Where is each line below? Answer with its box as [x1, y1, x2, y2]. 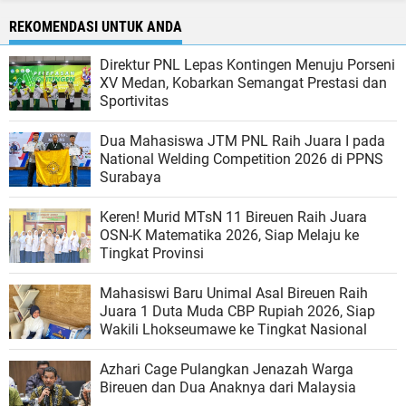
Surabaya [100, 168, 161, 186]
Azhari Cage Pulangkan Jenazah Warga [100, 360, 353, 378]
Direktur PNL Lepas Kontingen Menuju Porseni [100, 55, 395, 73]
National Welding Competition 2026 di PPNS [100, 150, 383, 168]
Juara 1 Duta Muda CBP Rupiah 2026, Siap [100, 302, 375, 320]
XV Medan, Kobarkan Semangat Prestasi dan [100, 73, 387, 92]
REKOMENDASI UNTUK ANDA [9, 17, 182, 35]
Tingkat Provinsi [100, 244, 204, 262]
